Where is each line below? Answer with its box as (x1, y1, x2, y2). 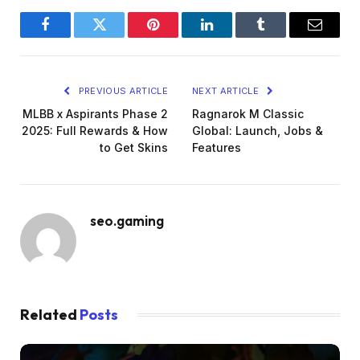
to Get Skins (100, 141, 168, 155)
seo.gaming (90, 212, 164, 230)
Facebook (44, 29, 100, 44)
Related (20, 305, 80, 325)
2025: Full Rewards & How (22, 124, 168, 138)
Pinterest (152, 29, 202, 44)
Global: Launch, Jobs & (192, 124, 323, 138)
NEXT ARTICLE (192, 85, 262, 97)
